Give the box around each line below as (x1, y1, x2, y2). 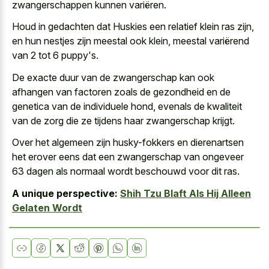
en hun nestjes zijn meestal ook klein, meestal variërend (12, 35, 249, 47)
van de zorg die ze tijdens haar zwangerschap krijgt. (12, 114, 235, 127)
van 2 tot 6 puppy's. (12, 49, 98, 62)
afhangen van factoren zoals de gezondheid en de (12, 85, 231, 98)
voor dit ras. (186, 165, 240, 178)
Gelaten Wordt (12, 201, 82, 214)
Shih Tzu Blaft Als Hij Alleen (120, 187, 251, 199)
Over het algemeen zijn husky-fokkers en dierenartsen (12, 136, 244, 149)
